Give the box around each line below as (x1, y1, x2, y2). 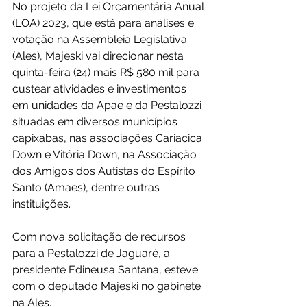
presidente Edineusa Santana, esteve (12, 263, 201, 276)
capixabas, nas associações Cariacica (12, 132, 205, 145)
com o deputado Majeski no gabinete (12, 280, 204, 293)
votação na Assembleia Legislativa (12, 33, 190, 46)
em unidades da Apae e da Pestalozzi (12, 99, 204, 112)
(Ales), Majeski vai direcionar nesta (12, 49, 186, 62)
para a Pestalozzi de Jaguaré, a (12, 247, 173, 260)
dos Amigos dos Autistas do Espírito (12, 164, 198, 177)
